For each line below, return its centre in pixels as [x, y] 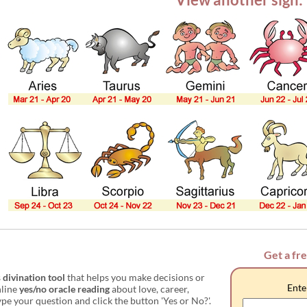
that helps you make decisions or [135, 277]
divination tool [34, 277]
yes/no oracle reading [64, 289]
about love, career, [149, 289]
